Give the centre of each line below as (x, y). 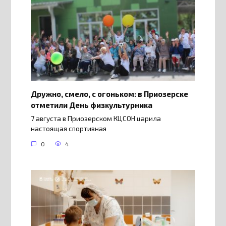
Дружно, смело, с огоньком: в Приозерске (109, 94)
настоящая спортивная (68, 128)
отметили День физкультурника (91, 105)
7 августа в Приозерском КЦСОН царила (96, 118)
